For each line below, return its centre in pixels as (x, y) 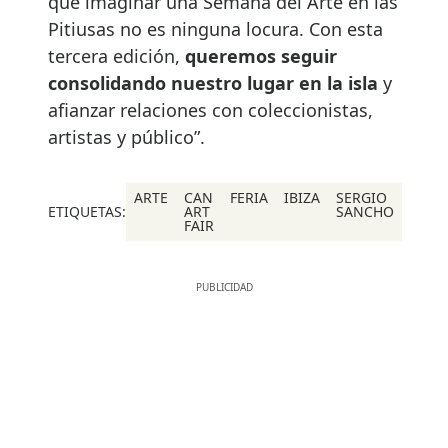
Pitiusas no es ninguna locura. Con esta (215, 29)
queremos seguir (261, 56)
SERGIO (361, 198)
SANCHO (365, 212)
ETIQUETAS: (87, 212)
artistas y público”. (126, 137)
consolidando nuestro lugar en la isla (215, 83)
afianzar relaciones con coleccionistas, (210, 110)
